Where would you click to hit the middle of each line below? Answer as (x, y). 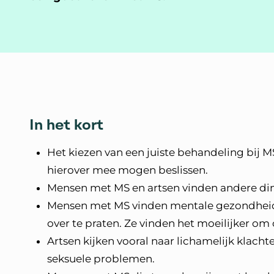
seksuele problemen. (101, 259)
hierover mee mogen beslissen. (130, 170)
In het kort (66, 125)
